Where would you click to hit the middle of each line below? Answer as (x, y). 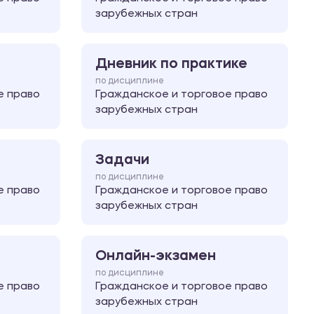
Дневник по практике (171, 64)
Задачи (122, 160)
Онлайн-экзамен (156, 256)
